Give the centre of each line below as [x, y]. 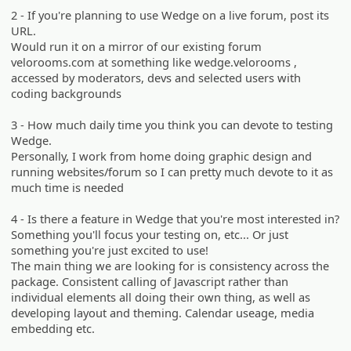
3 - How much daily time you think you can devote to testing [172, 125]
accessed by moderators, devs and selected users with [156, 78]
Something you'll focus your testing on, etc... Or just [150, 235]
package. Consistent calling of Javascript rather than [150, 282]
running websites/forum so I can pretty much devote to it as [172, 172]
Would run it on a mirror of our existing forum [137, 47]
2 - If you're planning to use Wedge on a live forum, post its [170, 15]
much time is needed [68, 188]
